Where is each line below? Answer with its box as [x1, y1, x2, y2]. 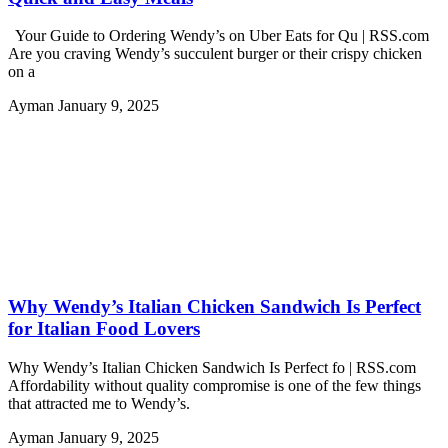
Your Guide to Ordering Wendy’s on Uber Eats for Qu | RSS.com [8, 27, 429, 45]
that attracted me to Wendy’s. [8, 394, 190, 412]
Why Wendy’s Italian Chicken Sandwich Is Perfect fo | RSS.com [8, 358, 416, 376]
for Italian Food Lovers [8, 318, 200, 340]
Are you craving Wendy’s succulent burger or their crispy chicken [8, 45, 422, 63]
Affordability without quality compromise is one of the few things [8, 376, 421, 394]
